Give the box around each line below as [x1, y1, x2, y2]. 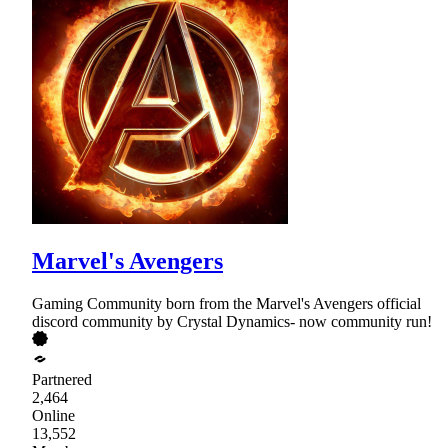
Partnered [32, 370, 92, 388]
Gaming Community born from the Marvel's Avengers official [32, 294, 421, 312]
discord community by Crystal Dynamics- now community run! [32, 312, 432, 330]
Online [32, 406, 75, 424]
